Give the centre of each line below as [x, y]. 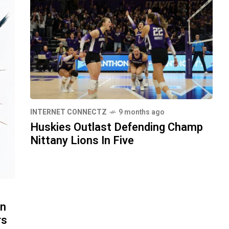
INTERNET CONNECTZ [68, 112]
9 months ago [142, 112]
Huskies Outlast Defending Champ [117, 127]
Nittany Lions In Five [82, 140]
